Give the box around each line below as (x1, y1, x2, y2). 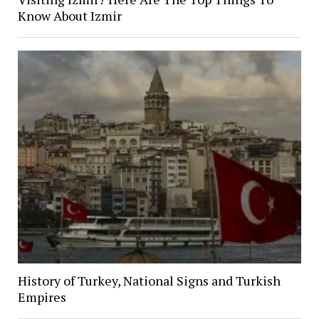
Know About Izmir (17, 7, 122, 25)
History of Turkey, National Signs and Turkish (17, 272, 281, 290)
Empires (17, 288, 66, 306)
